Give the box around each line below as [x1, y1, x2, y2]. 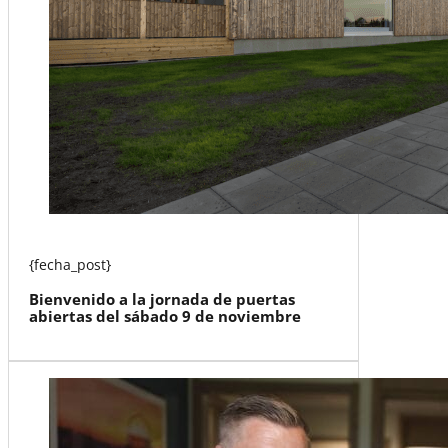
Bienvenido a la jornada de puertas [28, 289, 295, 310]
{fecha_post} [28, 255, 111, 275]
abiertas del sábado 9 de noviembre [28, 306, 301, 327]
